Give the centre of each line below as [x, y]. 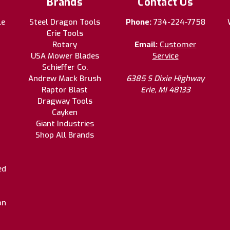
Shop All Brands [65, 135]
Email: [147, 44]
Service [165, 56]
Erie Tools [65, 33]
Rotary [65, 44]
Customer [178, 44]
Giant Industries [65, 123]
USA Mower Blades [65, 56]
